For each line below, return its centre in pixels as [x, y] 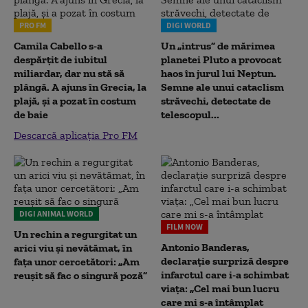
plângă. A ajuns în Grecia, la [80, 87]
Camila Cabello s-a [58, 46]
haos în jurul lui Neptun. [219, 73]
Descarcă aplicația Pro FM [76, 135]
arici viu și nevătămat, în [73, 248]
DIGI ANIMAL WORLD [56, 213]
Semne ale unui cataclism [222, 87]
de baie [31, 114]
